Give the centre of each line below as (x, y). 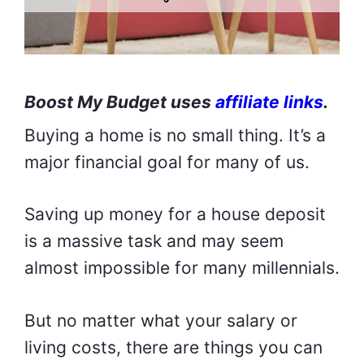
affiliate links (269, 102)
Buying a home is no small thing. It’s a (175, 135)
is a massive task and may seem (154, 241)
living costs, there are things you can (173, 347)
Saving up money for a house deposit (175, 214)
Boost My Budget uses (120, 102)
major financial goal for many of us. (167, 162)
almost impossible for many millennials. (182, 268)
